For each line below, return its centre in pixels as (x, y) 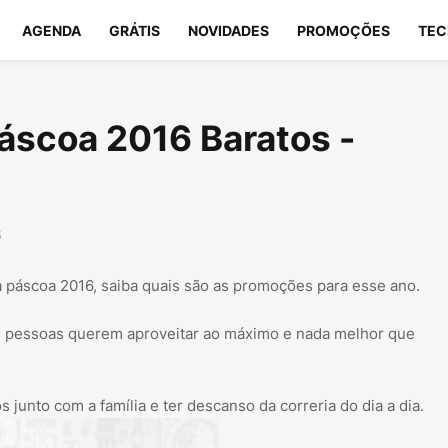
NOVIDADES (228, 30)
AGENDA (51, 30)
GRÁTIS (134, 30)
